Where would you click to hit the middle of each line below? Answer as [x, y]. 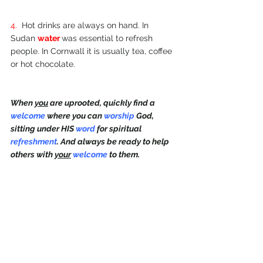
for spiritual [120, 129]
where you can [75, 116]
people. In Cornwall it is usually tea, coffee [92, 51]
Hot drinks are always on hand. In [86, 25]
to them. [124, 154]
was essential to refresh [108, 38]
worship [120, 116]
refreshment [34, 141]
